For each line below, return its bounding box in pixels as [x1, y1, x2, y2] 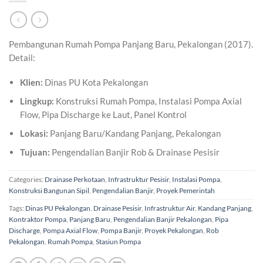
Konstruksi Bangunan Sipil [9, 186, 89, 195]
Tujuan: [20, 146, 50, 157]
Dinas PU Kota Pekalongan [43, 77, 149, 88]
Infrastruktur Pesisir [108, 175, 169, 184]
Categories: [9, 175, 45, 184]
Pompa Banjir [100, 226, 141, 235]
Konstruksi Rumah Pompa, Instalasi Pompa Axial [54, 96, 242, 106]
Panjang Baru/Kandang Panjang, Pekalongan [48, 127, 221, 139]
